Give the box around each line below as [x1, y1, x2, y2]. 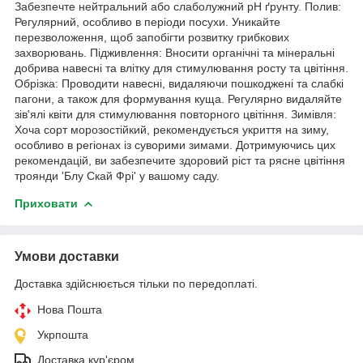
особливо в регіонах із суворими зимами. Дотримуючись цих [15, 138, 335, 152]
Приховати [15, 196, 78, 210]
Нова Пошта [37, 302, 102, 316]
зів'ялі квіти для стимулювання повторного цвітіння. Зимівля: [15, 107, 336, 121]
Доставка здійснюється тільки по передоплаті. [15, 276, 258, 290]
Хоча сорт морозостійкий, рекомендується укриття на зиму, [15, 122, 329, 136]
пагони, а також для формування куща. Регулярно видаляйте [15, 92, 342, 105]
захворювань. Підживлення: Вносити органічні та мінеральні [15, 45, 335, 59]
